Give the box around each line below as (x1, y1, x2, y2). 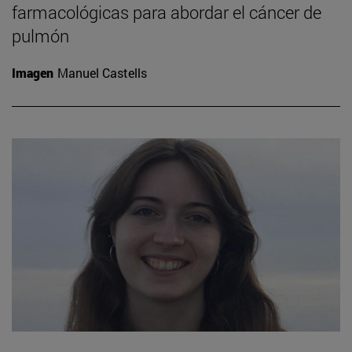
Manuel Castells (57, 64, 147, 81)
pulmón (12, 24, 69, 47)
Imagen (12, 64, 53, 81)
